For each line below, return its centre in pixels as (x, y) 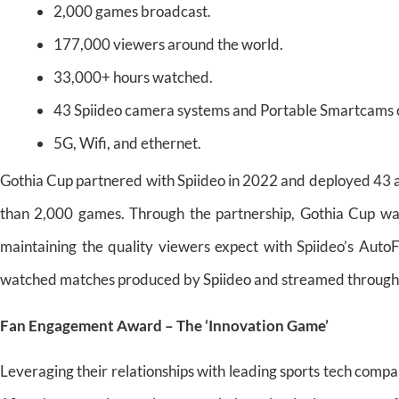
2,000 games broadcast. (132, 12)
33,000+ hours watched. (133, 77)
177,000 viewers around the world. (168, 45)
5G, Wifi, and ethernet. (127, 143)
